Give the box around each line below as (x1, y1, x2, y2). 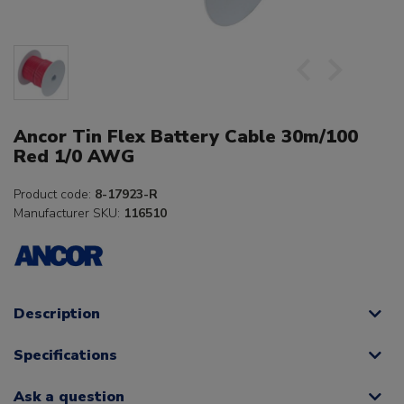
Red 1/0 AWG (14, 144, 134, 170)
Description (14, 304, 100, 325)
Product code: (14, 186, 95, 204)
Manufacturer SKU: (14, 205, 124, 223)
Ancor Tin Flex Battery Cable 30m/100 (14, 124, 358, 150)
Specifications (14, 345, 117, 366)
